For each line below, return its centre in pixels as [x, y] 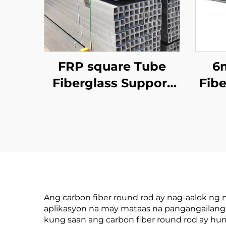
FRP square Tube [112, 66]
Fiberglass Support [112, 83]
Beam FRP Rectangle [112, 100]
